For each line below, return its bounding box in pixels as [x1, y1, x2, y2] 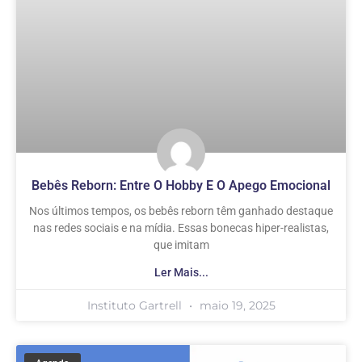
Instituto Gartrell [86, 298, 185, 314]
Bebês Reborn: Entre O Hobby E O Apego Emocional [32, 178, 330, 194]
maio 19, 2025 [196, 298, 276, 314]
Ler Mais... [154, 266, 208, 280]
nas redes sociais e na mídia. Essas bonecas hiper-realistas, [33, 221, 329, 235]
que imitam [153, 238, 209, 252]
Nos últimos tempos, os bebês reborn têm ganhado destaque [29, 204, 333, 218]
